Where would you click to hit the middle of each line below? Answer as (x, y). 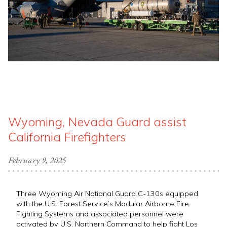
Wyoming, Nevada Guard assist (97, 121)
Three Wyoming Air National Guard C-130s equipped (107, 194)
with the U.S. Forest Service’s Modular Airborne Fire (103, 204)
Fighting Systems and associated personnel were (100, 214)
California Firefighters (67, 137)
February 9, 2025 (37, 160)
